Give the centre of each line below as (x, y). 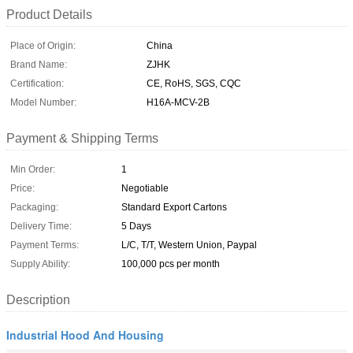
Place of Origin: (43, 45)
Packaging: (34, 207)
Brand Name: (39, 64)
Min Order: (33, 169)
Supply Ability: (40, 264)
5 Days (136, 226)
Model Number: (43, 102)
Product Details (49, 14)
